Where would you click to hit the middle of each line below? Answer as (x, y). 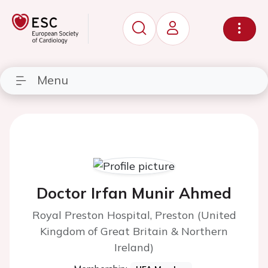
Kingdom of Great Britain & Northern (134, 231)
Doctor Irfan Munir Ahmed (134, 193)
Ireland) (134, 247)
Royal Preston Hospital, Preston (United (134, 215)
